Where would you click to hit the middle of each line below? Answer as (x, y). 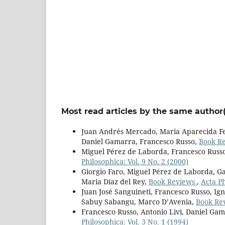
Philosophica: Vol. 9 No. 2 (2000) (135, 161)
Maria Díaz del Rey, (115, 181)
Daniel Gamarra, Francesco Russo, (140, 141)
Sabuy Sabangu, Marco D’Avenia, (139, 201)
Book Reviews (173, 181)
